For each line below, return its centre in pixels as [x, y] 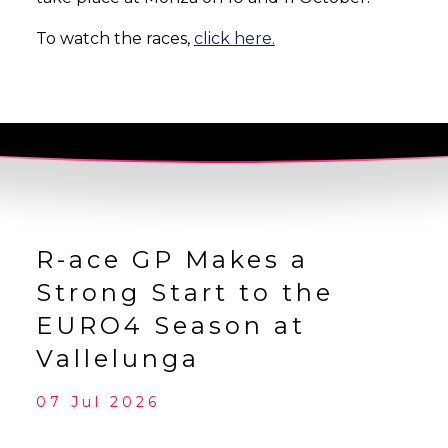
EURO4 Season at [170, 326]
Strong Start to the [184, 293]
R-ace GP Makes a [172, 260]
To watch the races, [114, 39]
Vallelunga [117, 359]
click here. [234, 39]
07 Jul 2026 [97, 402]
